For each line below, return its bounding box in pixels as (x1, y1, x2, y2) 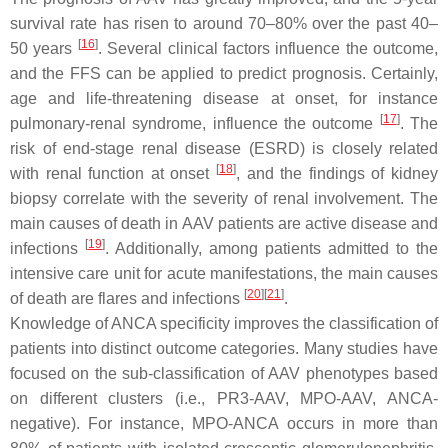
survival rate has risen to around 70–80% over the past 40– (10, 15, 438, 32)
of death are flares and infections (10, 290, 244, 307)
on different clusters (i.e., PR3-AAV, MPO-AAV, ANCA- (10, 390, 438, 407)
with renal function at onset (10, 165, 216, 182)
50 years (10, 40, 78, 57)
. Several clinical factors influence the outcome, (97, 40, 438, 57)
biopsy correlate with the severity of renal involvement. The (10, 190, 438, 207)
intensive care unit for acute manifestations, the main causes (10, 265, 438, 282)
